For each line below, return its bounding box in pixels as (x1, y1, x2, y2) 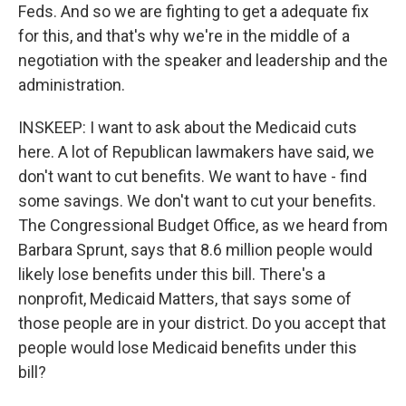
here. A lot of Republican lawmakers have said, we (18, 141, 374, 161)
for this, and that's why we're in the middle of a (18, 25, 350, 45)
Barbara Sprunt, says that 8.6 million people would (18, 239, 372, 259)
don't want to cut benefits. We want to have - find (18, 166, 367, 186)
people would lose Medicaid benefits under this (18, 337, 357, 357)
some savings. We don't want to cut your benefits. (18, 190, 376, 210)
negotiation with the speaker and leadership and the (18, 50, 388, 70)
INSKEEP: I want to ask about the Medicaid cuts (18, 117, 357, 137)
